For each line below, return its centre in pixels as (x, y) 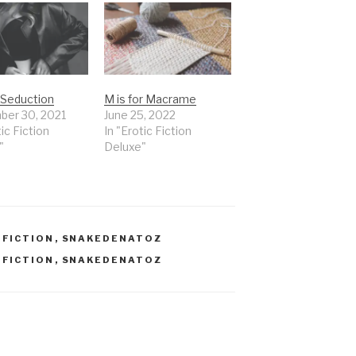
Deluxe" (126, 147)
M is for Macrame (151, 99)
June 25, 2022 (140, 115)
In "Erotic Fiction (148, 131)
